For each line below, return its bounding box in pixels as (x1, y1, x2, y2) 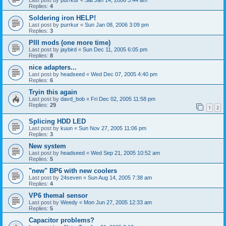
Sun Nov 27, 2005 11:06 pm (79, 125, 146, 132)
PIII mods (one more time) (29, 38, 110, 46)
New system (29, 142, 66, 150)
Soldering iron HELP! (29, 14, 96, 22)
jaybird (61, 46, 77, 52)
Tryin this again (29, 88, 77, 96)
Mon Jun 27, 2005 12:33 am (84, 199, 152, 206)
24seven (61, 175, 82, 181)
